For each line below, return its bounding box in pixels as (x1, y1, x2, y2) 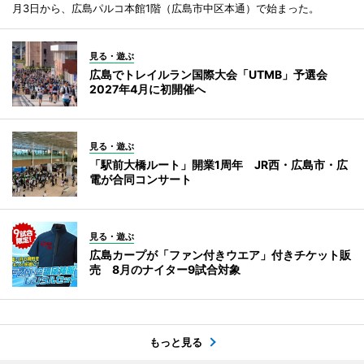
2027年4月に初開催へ (89, 81, 206, 96)
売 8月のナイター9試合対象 (89, 262, 240, 276)
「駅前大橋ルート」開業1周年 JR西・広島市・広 (89, 157, 348, 171)
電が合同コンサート (89, 171, 192, 186)
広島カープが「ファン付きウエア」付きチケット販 (89, 247, 351, 262)
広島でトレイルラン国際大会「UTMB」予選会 (89, 67, 339, 81)
